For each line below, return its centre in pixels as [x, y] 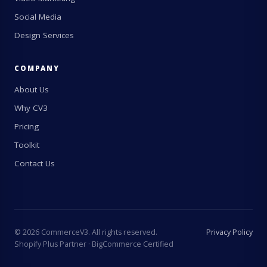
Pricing [27, 127]
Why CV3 [31, 108]
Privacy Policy [229, 232]
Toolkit [27, 145]
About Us [32, 90]
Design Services [44, 35]
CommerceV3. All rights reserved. [98, 232]
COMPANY [37, 69]
